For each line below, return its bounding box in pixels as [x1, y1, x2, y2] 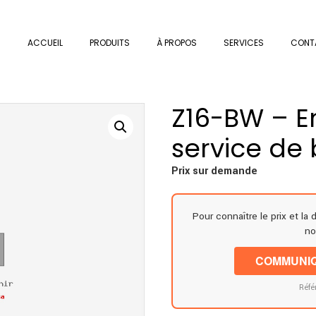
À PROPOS [157, 37, 197, 49]
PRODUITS [90, 37, 130, 49]
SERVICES [224, 37, 264, 49]
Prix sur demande [171, 164, 258, 179]
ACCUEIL [28, 37, 63, 49]
